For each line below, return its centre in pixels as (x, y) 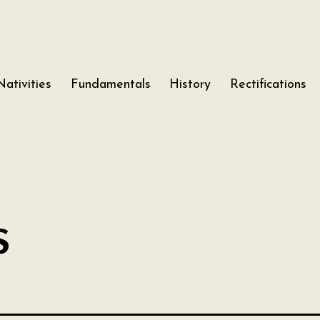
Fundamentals (110, 85)
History (190, 85)
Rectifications (268, 85)
